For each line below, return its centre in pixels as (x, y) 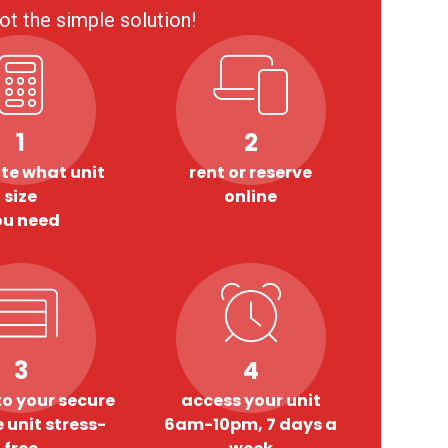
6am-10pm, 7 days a (251, 424)
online (251, 196)
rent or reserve (251, 172)
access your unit (250, 400)
